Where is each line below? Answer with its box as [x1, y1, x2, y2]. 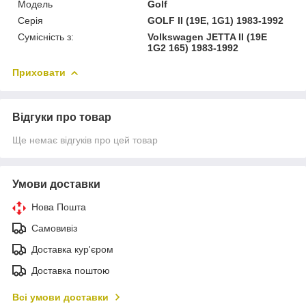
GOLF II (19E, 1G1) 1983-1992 [148, 14, 284, 26]
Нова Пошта [31, 201, 86, 212]
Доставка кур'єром [31, 243, 113, 255]
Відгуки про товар [12, 111, 111, 123]
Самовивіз [31, 222, 77, 234]
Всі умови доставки [12, 291, 109, 303]
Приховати [12, 66, 66, 78]
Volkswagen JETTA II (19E [148, 31, 268, 42]
